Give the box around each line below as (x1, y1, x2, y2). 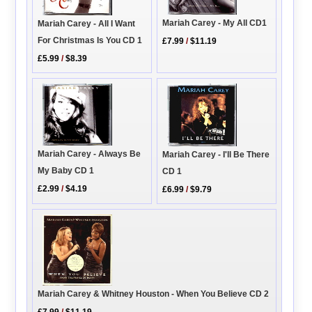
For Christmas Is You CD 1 (38, 36, 143, 45)
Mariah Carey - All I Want (38, 19, 136, 29)
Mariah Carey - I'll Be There (162, 149, 270, 159)
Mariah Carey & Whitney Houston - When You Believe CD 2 (38, 288, 270, 299)
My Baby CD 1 (38, 166, 95, 176)
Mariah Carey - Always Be (38, 149, 141, 159)
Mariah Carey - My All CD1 (162, 18, 267, 29)
